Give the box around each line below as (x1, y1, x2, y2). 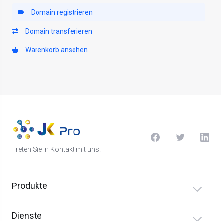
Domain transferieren (22, 27, 92, 35)
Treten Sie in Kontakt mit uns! (12, 146, 101, 153)
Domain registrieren (28, 8, 93, 16)
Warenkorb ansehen (22, 46, 88, 54)
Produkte (12, 181, 47, 191)
